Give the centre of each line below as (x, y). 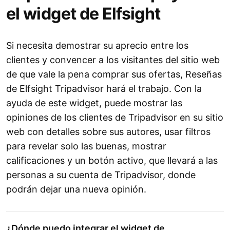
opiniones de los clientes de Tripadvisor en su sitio (115, 118)
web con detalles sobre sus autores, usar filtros (108, 132)
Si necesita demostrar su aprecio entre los (97, 46)
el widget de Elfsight (83, 14)
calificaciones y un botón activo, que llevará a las (112, 161)
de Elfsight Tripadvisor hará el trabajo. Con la (104, 89)
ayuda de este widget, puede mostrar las (94, 103)
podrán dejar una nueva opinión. (76, 189)
